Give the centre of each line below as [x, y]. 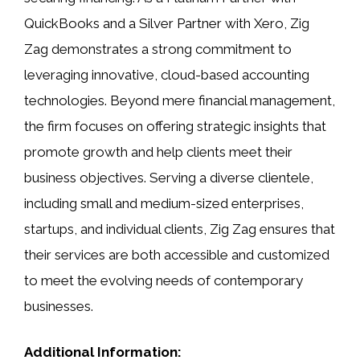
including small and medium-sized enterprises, [164, 203]
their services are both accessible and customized [177, 254]
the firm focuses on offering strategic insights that [175, 126]
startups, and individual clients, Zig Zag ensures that [180, 229]
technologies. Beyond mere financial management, [180, 100]
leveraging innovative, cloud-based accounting [167, 74]
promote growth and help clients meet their [158, 151]
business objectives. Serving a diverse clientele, [169, 177]
